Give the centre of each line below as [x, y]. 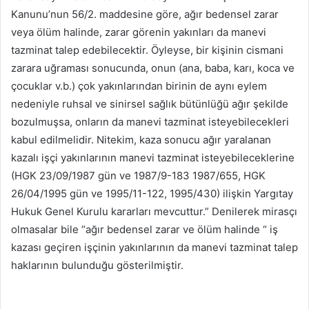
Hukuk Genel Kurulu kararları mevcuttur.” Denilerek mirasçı [154, 212]
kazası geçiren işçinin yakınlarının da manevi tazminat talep [154, 248]
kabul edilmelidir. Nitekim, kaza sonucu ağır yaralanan [141, 140]
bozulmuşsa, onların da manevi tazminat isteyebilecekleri [150, 122]
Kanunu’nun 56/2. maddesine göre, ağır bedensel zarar [145, 14]
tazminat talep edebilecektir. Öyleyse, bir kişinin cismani [147, 50]
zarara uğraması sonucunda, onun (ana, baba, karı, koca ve [153, 68]
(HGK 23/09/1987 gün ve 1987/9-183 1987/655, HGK [138, 176]
